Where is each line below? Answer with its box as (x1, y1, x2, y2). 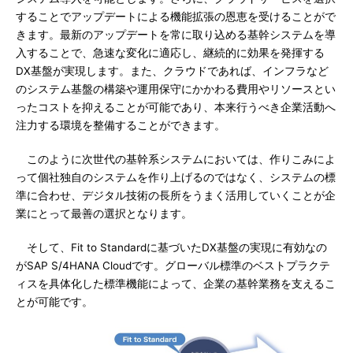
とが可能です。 (16, 295, 93, 308)
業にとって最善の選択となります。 (16, 207, 192, 220)
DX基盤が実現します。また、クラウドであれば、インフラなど (16, 65, 329, 77)
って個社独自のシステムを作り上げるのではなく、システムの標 (16, 171, 336, 184)
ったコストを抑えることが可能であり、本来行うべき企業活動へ (16, 101, 336, 113)
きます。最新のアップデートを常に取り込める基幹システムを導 (16, 28, 336, 41)
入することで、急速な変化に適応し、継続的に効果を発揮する (16, 46, 325, 59)
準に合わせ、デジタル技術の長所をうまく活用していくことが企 (16, 189, 336, 202)
